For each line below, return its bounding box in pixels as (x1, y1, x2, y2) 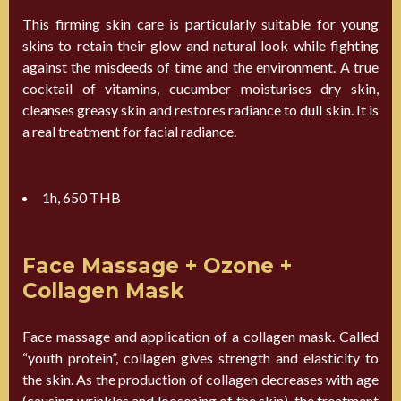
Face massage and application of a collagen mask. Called (22, 327, 379, 345)
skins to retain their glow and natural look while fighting (22, 36, 379, 54)
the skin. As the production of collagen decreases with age (22, 370, 379, 388)
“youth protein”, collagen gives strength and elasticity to (22, 348, 379, 366)
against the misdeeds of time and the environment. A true (22, 57, 379, 75)
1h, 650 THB (42, 188, 121, 206)
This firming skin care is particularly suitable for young (22, 14, 379, 32)
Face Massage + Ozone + (22, 252, 292, 278)
